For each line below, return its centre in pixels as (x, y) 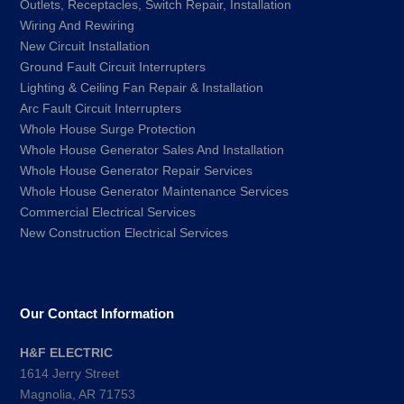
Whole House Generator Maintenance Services (155, 192)
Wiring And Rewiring (78, 26)
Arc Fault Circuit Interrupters (101, 109)
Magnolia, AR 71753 (78, 395)
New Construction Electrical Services (124, 233)
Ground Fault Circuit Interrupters (113, 67)
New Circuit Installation (85, 46)
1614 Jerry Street (70, 374)
